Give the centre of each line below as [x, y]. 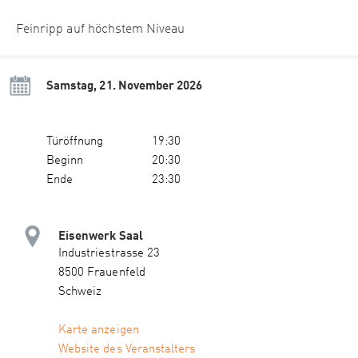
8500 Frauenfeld [102, 273]
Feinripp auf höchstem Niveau [101, 30]
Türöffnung [75, 142]
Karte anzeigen [99, 331]
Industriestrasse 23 [109, 254]
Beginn [65, 161]
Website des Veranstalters [127, 350]
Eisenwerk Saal [101, 235]
